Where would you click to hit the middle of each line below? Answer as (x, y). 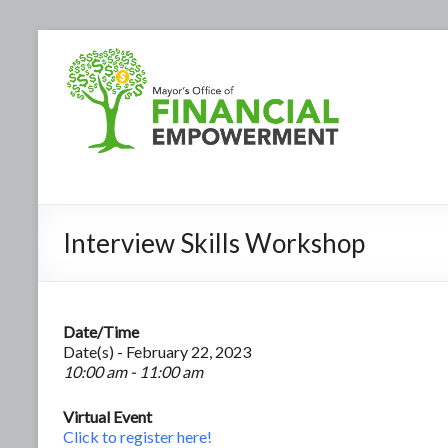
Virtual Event (107, 416)
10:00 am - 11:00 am (133, 371)
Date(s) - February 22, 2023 (157, 351)
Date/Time (101, 331)
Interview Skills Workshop (214, 242)
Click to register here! (137, 436)
